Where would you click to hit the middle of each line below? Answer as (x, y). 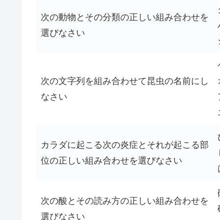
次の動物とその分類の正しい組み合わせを (125, 17)
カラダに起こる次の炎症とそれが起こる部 (125, 145)
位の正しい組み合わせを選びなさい (111, 161)
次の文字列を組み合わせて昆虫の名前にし (125, 81)
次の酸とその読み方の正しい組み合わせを (125, 201)
